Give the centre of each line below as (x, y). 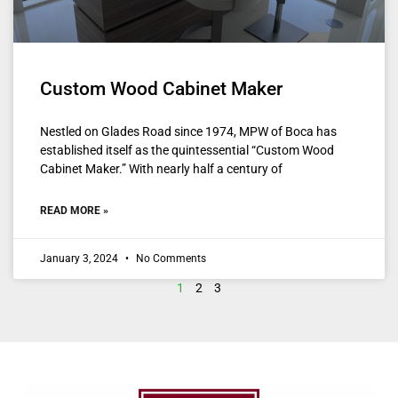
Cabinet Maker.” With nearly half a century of (161, 168)
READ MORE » (74, 210)
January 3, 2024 (80, 258)
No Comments (170, 258)
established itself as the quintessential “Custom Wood (187, 150)
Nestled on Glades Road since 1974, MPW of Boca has (188, 131)
